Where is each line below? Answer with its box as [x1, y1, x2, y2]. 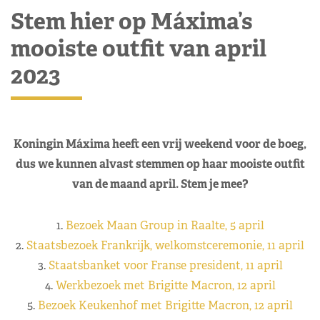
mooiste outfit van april [11, 33, 266, 63]
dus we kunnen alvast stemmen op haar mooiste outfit [15, 156, 305, 171]
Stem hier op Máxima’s [11, 6, 253, 36]
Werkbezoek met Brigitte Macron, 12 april [55, 277, 276, 293]
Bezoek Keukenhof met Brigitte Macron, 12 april [38, 297, 293, 313]
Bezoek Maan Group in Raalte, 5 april [65, 217, 264, 233]
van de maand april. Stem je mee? [72, 176, 248, 191]
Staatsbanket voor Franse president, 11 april [48, 257, 283, 273]
